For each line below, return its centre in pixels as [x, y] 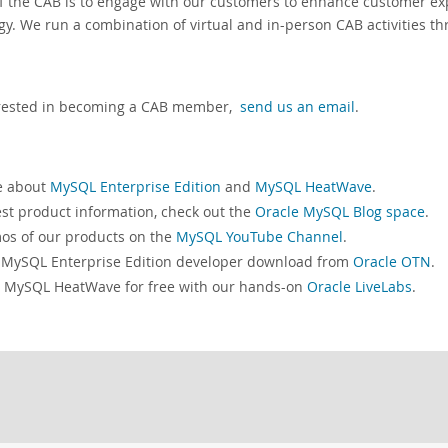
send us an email [297, 106]
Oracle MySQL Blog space [340, 212]
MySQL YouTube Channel [259, 237]
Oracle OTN [392, 262]
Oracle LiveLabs [359, 287]
